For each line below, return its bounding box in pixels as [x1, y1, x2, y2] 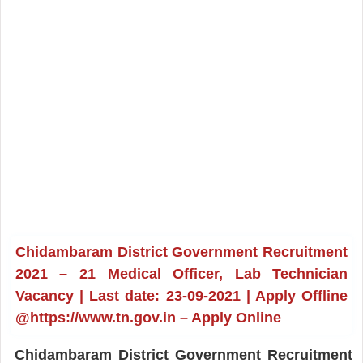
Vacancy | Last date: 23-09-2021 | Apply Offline [15, 287, 348, 304]
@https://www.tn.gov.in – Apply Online [15, 309, 281, 326]
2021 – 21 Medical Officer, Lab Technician [15, 265, 348, 282]
